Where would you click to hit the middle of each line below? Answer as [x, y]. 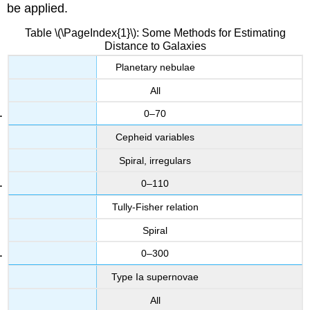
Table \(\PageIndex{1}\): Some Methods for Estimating [155, 33]
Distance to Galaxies [155, 46]
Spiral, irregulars [155, 160]
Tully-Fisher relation [155, 207]
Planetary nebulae [155, 67]
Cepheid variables [155, 137]
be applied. [38, 9]
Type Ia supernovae [155, 277]
